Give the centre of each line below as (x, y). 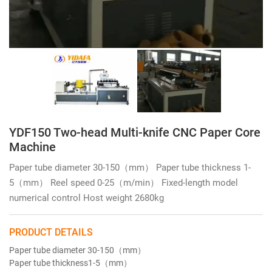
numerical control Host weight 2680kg (87, 197)
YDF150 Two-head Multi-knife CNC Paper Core (135, 131)
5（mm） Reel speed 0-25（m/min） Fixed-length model (124, 182)
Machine (32, 146)
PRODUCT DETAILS (51, 231)
